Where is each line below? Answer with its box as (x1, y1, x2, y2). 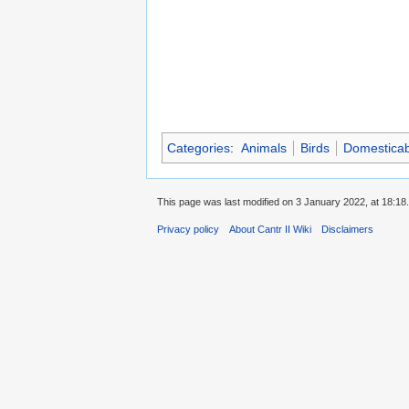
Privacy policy (157, 224, 219, 236)
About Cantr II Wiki (229, 224, 312, 236)
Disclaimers (321, 224, 374, 236)
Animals (240, 141, 287, 156)
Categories (167, 141, 230, 156)
